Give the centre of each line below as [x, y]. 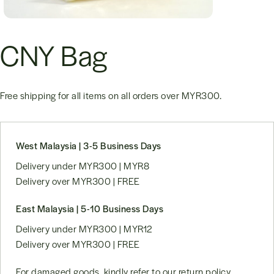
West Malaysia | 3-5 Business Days [89, 146]
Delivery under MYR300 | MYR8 [83, 166]
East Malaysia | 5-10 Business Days [90, 209]
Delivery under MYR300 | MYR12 [84, 229]
